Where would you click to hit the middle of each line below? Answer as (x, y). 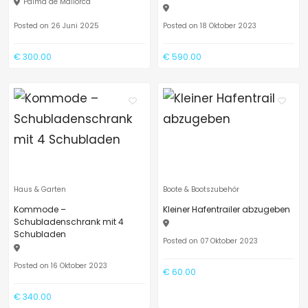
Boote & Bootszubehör (201, 189)
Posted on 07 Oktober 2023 (210, 241)
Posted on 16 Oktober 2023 (60, 266)
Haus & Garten (40, 189)
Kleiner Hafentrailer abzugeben (227, 209)
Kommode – (40, 209)
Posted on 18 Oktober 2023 (210, 26)
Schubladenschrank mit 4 (69, 222)
